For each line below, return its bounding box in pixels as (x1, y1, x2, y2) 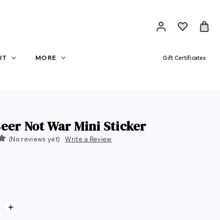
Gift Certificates (163, 55, 205, 61)
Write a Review (65, 135, 112, 143)
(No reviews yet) (9, 135, 60, 143)
